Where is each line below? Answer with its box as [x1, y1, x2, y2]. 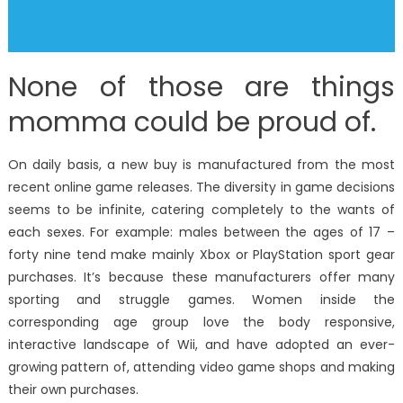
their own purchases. [7, 381, 139, 399]
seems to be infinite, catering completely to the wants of [7, 201, 396, 219]
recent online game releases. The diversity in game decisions [7, 178, 396, 197]
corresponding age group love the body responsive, [7, 313, 396, 332]
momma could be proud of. [7, 103, 376, 142]
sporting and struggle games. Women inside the [7, 291, 396, 309]
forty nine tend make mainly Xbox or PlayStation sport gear [7, 246, 396, 264]
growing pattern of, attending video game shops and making [7, 358, 396, 377]
